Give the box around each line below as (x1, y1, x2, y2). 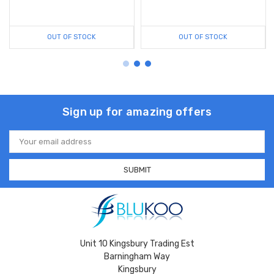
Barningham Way (104, 251, 170, 262)
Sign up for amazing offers (62, 105, 212, 119)
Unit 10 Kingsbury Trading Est (80, 239, 194, 250)
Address (9, 140, 41, 150)
